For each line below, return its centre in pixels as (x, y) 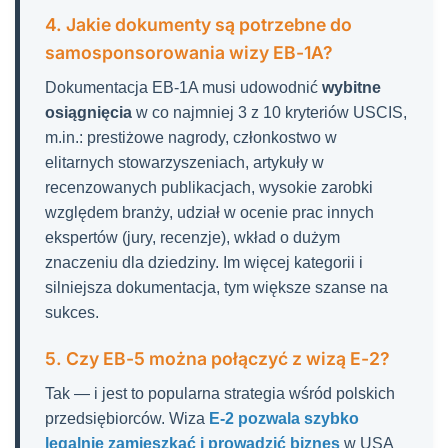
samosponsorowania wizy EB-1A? (189, 53)
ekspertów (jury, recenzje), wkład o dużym (192, 238)
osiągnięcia (88, 113)
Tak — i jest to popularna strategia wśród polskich (220, 394)
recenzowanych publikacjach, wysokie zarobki (209, 188)
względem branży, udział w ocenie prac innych (209, 213)
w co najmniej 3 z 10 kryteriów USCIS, (269, 113)
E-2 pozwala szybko (284, 419)
